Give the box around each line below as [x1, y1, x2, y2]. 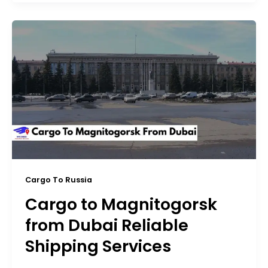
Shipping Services [25, 234, 171, 257]
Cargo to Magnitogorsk [25, 193, 217, 215]
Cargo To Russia [25, 175, 92, 185]
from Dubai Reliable [25, 214, 188, 236]
